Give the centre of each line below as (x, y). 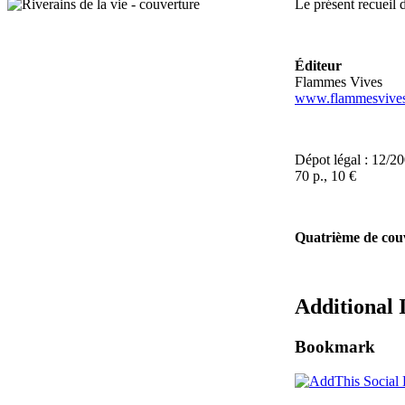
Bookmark (335, 346)
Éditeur (318, 65)
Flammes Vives (339, 81)
